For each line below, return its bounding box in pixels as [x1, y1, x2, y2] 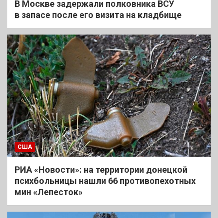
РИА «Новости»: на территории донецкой [15, 164, 187, 175]
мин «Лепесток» [15, 186, 83, 197]
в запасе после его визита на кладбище [15, 9, 182, 20]
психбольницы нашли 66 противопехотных [15, 175, 196, 186]
